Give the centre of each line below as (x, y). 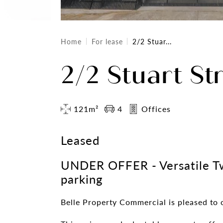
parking (82, 179)
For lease (107, 41)
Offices (156, 109)
